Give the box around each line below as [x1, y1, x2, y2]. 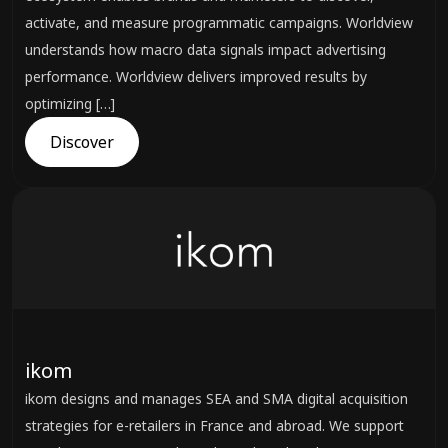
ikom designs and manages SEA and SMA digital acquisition [25, 389, 408, 408]
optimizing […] [25, 94, 115, 113]
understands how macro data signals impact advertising [25, 40, 386, 59]
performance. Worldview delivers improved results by [25, 67, 367, 86]
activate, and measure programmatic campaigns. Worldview [25, 13, 413, 32]
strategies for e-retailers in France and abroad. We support [25, 416, 404, 435]
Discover [50, 131, 114, 153]
